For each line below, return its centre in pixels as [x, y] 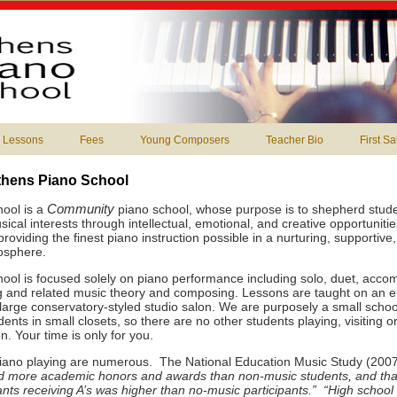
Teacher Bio [295, 140]
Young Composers [185, 140]
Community [81, 209]
